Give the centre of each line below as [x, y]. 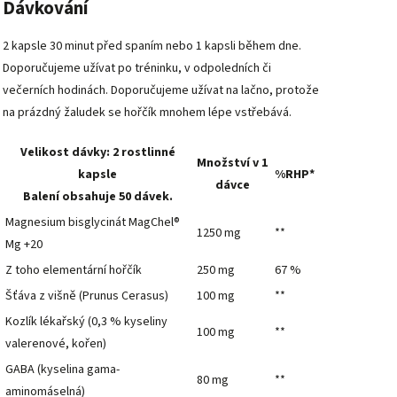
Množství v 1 [232, 163]
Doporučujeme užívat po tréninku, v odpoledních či [137, 68]
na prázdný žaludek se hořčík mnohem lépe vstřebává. [147, 112]
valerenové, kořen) [56, 344]
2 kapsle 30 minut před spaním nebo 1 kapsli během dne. [152, 46]
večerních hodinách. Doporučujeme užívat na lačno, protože [161, 90]
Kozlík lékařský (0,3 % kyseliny [86, 322]
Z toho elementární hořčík [74, 271]
